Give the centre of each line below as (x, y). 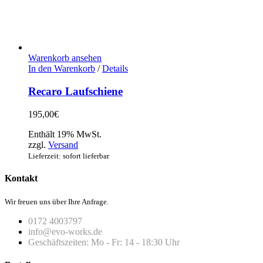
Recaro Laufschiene (75, 91)
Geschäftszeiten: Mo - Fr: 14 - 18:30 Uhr (104, 242)
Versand (63, 144)
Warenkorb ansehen (65, 58)
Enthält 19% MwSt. (65, 134)
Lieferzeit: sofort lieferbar (69, 156)
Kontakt (21, 178)
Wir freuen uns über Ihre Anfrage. (57, 202)
